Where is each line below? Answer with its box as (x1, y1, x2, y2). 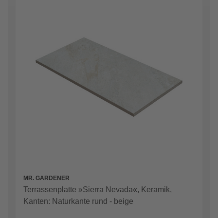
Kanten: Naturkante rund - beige (23, 197, 133, 206)
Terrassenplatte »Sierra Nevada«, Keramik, (23, 185, 172, 194)
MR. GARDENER (23, 175, 70, 182)
